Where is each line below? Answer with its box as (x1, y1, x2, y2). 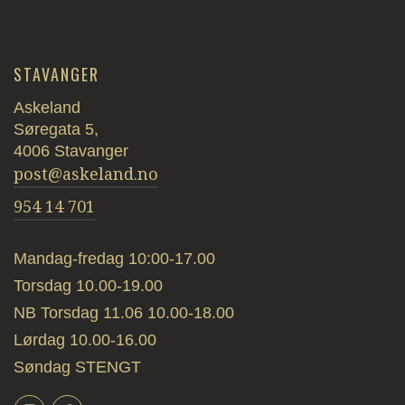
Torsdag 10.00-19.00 (14, 277, 163, 296)
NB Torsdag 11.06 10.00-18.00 (14, 304, 234, 323)
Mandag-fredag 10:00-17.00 (14, 250, 215, 268)
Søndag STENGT (14, 358, 141, 377)
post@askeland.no (14, 165, 158, 184)
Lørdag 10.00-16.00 (14, 331, 156, 350)
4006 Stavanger (14, 142, 128, 161)
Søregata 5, (14, 120, 99, 139)
